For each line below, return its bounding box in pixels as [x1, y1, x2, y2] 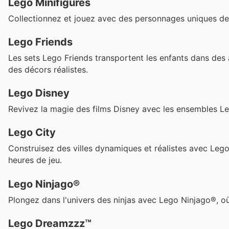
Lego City [8, 126, 56, 139]
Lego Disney [8, 87, 70, 100]
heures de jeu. [8, 155, 62, 166]
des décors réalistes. [8, 64, 88, 75]
